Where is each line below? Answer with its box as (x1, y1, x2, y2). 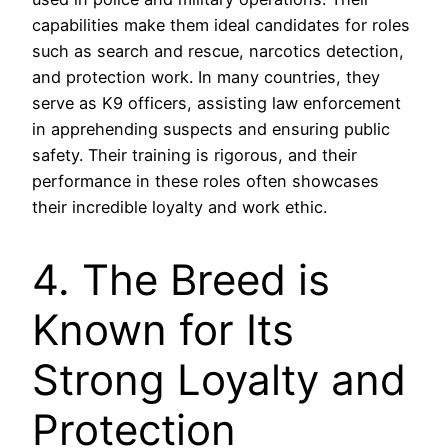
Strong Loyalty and (32, 353, 406, 405)
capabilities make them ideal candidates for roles (32, 14, 410, 35)
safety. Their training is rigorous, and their (32, 144, 357, 165)
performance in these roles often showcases (32, 170, 379, 191)
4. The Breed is (32, 253, 330, 305)
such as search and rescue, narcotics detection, (32, 40, 404, 61)
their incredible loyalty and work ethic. (32, 196, 327, 217)
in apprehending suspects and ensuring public (32, 118, 390, 139)
